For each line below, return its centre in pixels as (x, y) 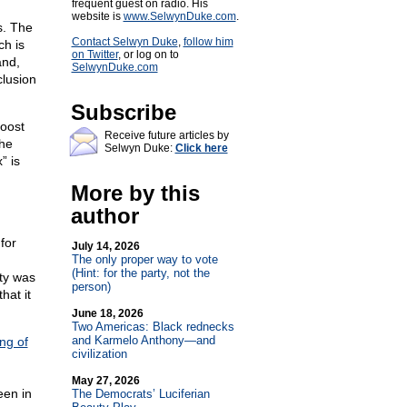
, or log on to (148, 55)
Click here (201, 148)
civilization (99, 354)
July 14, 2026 (105, 246)
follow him (208, 42)
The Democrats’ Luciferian (140, 394)
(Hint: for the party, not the (140, 273)
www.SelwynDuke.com (179, 16)
